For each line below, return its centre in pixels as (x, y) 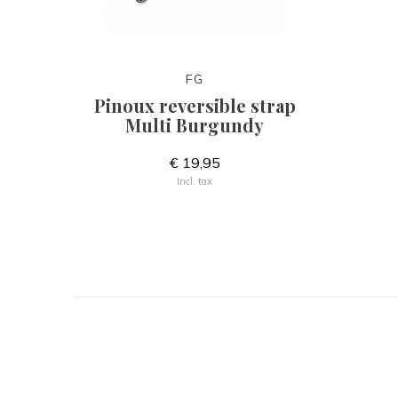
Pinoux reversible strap (195, 105)
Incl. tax (195, 181)
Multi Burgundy (195, 125)
